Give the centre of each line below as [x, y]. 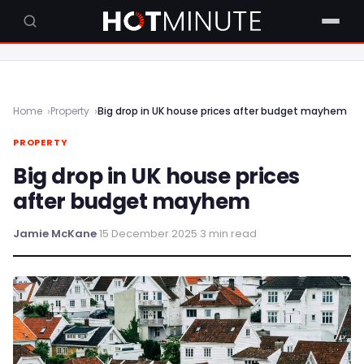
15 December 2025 [148, 234]
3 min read [228, 234]
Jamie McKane [55, 234]
